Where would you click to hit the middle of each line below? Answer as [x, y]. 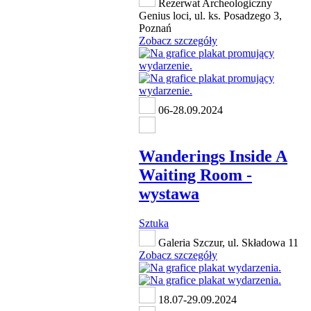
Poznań [155, 28]
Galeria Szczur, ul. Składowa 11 [227, 243]
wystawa [169, 194]
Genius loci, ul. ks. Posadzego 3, [210, 16]
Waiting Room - [195, 175]
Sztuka [154, 224]
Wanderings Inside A [213, 157]
